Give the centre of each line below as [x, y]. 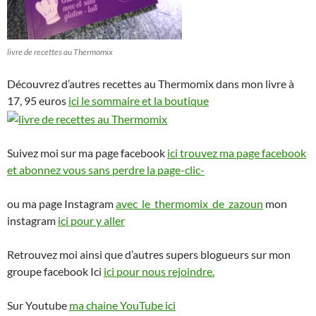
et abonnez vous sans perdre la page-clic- [106, 170]
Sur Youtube [38, 305]
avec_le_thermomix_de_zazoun [189, 204]
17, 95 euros [38, 101]
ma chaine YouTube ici [122, 305]
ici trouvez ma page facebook [237, 153]
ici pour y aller [91, 221]
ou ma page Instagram [61, 204]
